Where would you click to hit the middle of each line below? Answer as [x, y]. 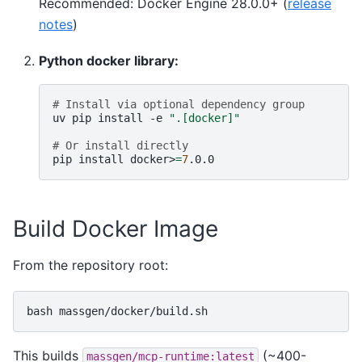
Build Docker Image [116, 228]
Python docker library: [109, 60]
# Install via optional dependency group [179, 104]
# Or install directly [120, 145]
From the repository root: [90, 265]
